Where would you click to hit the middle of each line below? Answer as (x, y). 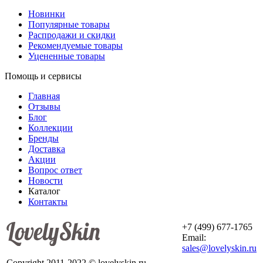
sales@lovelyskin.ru (219, 248)
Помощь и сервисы (43, 76)
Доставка (47, 149)
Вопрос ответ (55, 170)
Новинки (47, 14)
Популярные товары (69, 24)
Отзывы (44, 106)
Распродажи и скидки (72, 35)
